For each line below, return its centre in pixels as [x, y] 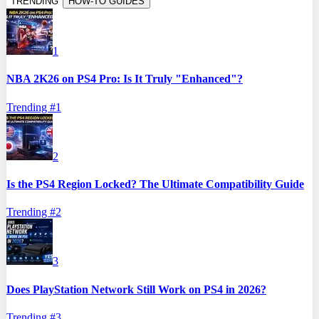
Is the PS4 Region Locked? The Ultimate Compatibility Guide [155, 184]
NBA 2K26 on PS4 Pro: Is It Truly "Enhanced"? [125, 79]
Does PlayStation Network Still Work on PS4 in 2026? [136, 289]
